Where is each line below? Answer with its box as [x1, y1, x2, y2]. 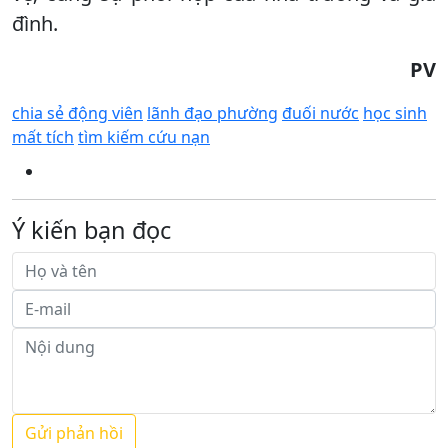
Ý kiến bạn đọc [12, 213, 171, 246]
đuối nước [282, 101, 359, 124]
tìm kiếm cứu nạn [78, 125, 210, 148]
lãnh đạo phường [147, 101, 278, 124]
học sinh [363, 101, 427, 124]
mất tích [12, 125, 74, 148]
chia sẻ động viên [12, 101, 143, 124]
